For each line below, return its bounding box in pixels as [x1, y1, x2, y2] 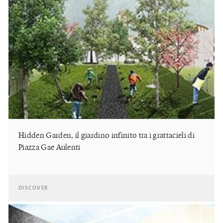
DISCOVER [18, 185, 48, 192]
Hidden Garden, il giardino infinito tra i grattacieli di [18, 129, 195, 141]
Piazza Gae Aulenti [18, 141, 81, 153]
